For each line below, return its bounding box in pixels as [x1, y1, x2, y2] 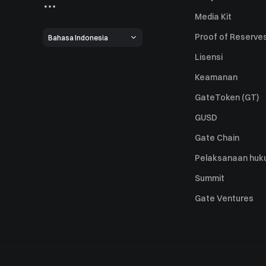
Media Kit [195, 11, 232, 22]
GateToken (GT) [195, 92, 259, 103]
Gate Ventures [195, 193, 254, 204]
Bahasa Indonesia [48, 33, 108, 42]
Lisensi [195, 52, 223, 62]
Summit [195, 173, 224, 183]
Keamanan [195, 72, 237, 83]
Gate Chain [195, 132, 239, 143]
